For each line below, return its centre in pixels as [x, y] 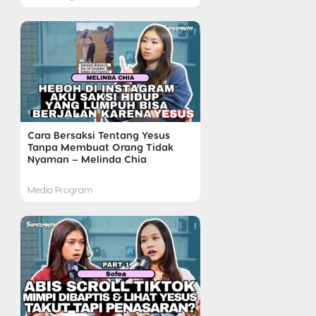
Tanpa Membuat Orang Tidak [100, 146]
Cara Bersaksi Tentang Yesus [98, 134]
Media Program [60, 189]
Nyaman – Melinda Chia [87, 158]
